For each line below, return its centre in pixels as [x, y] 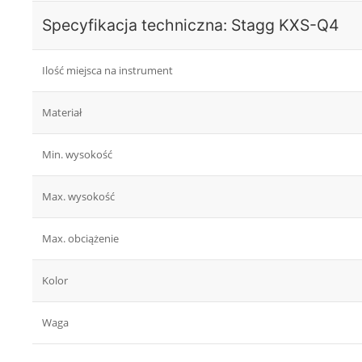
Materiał [62, 113]
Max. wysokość [78, 197]
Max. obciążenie [80, 239]
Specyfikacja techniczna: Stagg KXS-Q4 [191, 25]
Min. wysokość [77, 155]
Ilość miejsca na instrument [107, 71]
